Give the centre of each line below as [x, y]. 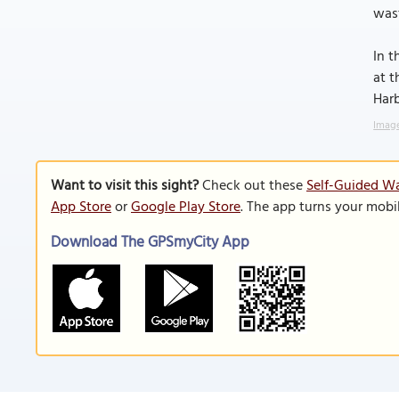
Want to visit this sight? [125, 186]
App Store [81, 208]
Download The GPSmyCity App [150, 243]
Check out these [252, 186]
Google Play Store [186, 208]
